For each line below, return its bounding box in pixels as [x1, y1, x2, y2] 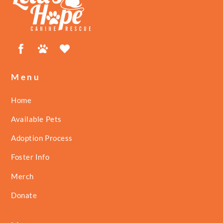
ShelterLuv [74, 38, 113, 47]
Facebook [30, 38, 64, 47]
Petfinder [52, 38, 86, 47]
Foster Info [11, 152, 50, 162]
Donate [11, 190, 37, 200]
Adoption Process [11, 133, 73, 143]
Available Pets [11, 114, 62, 123]
